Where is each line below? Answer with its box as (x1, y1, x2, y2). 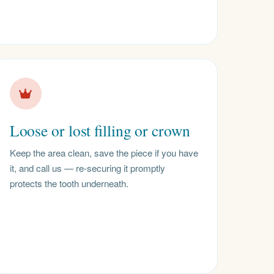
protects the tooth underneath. (9, 177, 128, 190)
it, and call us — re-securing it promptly (9, 161, 165, 174)
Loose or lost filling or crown (9, 120, 190, 141)
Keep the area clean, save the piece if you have (9, 146, 198, 159)
